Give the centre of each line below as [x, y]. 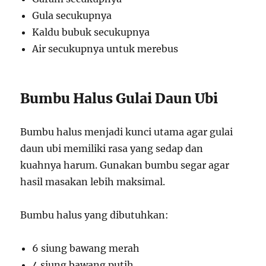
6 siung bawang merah [86, 248]
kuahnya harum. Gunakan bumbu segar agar [125, 165]
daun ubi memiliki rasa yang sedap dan [112, 148]
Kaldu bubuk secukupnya [91, 32]
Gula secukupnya [72, 15]
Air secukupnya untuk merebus [105, 48]
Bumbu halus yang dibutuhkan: [95, 215]
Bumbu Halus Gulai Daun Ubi [119, 98]
